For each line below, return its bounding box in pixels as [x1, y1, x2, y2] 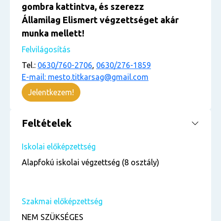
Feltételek [22, 117, 72, 129]
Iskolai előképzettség [22, 142, 96, 151]
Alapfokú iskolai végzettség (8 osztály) [22, 158, 159, 167]
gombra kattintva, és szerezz [22, 1, 144, 11]
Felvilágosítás [22, 45, 71, 54]
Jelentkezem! [28, 88, 74, 97]
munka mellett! [22, 28, 84, 38]
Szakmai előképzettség [22, 197, 103, 206]
